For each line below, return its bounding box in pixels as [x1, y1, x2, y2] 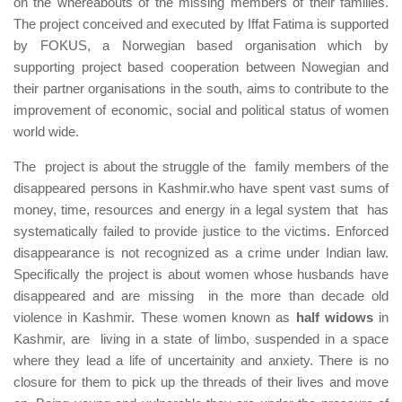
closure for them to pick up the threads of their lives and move [13, 373, 389, 389]
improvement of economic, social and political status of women [13, 101, 389, 118]
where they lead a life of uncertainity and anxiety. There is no [13, 352, 389, 368]
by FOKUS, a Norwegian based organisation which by [13, 37, 389, 53]
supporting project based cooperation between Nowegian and [13, 58, 389, 74]
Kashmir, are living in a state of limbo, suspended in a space [13, 330, 389, 346]
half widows [295, 309, 373, 325]
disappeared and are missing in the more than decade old [13, 287, 389, 303]
